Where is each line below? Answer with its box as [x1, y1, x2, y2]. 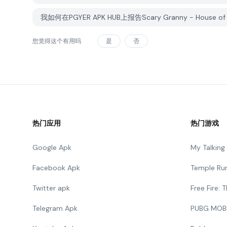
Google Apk [32, 143, 71, 152]
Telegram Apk [32, 204, 78, 213]
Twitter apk [32, 183, 70, 193]
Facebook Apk [32, 163, 80, 172]
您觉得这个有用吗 [32, 37, 81, 45]
